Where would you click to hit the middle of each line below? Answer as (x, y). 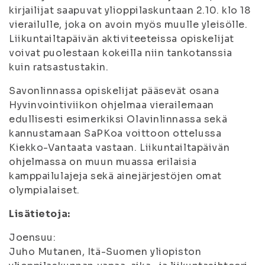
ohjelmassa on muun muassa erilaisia (103, 162)
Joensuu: (33, 237)
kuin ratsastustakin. (59, 67)
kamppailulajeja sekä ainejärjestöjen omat (115, 176)
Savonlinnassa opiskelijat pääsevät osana (114, 91)
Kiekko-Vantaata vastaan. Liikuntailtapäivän (119, 148)
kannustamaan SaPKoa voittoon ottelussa (115, 133)
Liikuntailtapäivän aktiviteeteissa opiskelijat (122, 39)
